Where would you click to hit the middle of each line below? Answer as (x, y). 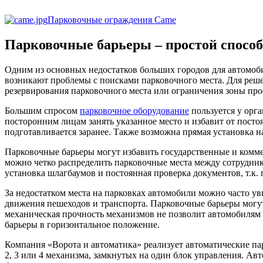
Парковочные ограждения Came (112, 19)
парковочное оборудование (134, 110)
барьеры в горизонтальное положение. (82, 224)
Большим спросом (42, 110)
